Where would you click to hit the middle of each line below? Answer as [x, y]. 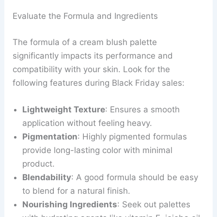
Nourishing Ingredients [70, 204]
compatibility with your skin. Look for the [92, 69]
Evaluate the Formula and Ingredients [85, 16]
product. [39, 164]
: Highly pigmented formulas [132, 137]
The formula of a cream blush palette [85, 42]
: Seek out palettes [154, 204]
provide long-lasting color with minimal [98, 150]
